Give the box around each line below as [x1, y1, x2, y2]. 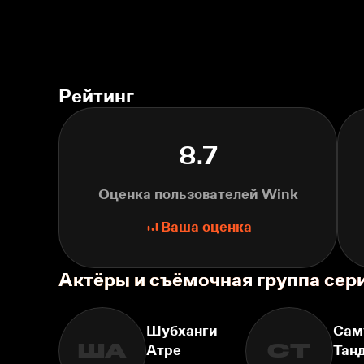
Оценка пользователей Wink [97, 186, 298, 202]
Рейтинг [58, 84, 134, 106]
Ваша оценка [160, 219, 252, 235]
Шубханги [146, 323, 218, 339]
